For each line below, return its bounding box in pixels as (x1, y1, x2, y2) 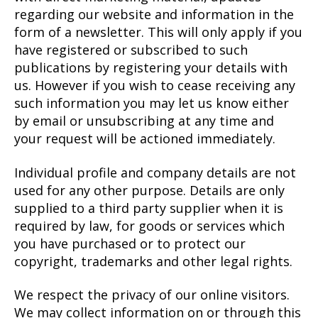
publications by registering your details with (14, 59, 287, 76)
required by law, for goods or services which (14, 216, 285, 234)
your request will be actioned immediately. (14, 130, 275, 147)
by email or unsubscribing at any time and (14, 112, 274, 129)
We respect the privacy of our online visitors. (14, 286, 290, 303)
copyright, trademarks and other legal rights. (14, 252, 292, 270)
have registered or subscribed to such (14, 41, 248, 58)
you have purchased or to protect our (14, 234, 246, 252)
